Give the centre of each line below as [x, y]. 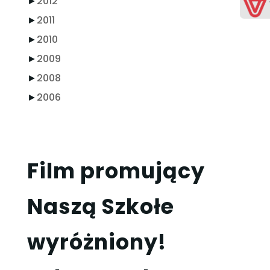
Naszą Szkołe [100, 207]
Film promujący [116, 171]
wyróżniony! [96, 242]
